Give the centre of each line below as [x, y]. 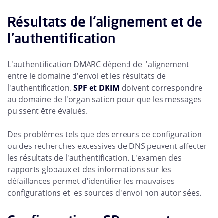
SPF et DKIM [97, 88]
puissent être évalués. [47, 111]
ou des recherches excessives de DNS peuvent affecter [107, 146]
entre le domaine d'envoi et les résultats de [87, 76]
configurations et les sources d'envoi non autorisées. [104, 193]
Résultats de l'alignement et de [105, 22]
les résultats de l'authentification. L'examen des [94, 158]
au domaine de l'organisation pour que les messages [104, 100]
